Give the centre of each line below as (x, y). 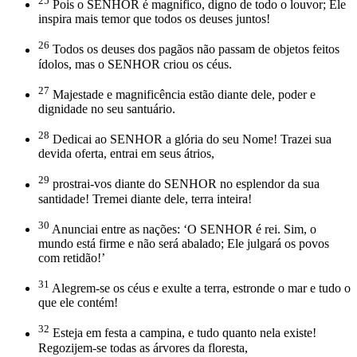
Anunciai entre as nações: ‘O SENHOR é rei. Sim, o (183, 229)
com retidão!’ (72, 257)
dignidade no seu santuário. (107, 108)
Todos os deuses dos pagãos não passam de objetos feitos (194, 49)
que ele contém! (78, 303)
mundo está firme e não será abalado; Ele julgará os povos (184, 243)
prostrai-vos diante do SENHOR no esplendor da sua (184, 184)
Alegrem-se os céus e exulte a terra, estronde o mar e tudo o (200, 288)
